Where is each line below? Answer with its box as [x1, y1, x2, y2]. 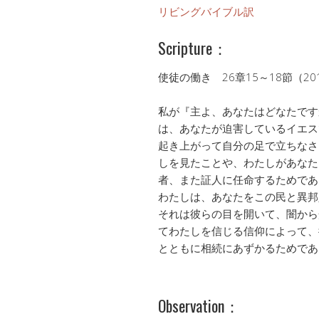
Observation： [158, 293, 240, 317]
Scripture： [158, 36, 228, 59]
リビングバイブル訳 [158, 4, 254, 19]
